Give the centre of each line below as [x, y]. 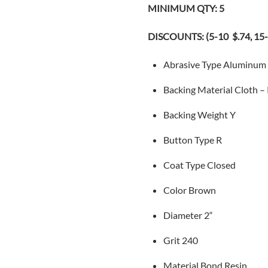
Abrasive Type [193, 64]
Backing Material [199, 89]
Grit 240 [180, 240]
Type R [208, 140]
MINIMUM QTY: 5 [186, 8]
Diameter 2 [186, 215]
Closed [221, 165]
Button [179, 140]
